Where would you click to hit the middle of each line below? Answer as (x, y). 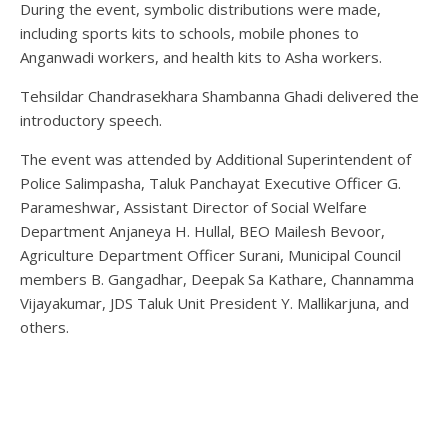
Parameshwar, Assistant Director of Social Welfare (193, 206)
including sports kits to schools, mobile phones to (189, 32)
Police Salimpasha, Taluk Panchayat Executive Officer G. (210, 182)
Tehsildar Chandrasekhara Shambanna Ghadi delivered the (219, 95)
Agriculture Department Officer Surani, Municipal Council (210, 254)
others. (44, 326)
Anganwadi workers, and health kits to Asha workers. (201, 56)
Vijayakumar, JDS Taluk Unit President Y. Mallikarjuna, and (214, 302)
